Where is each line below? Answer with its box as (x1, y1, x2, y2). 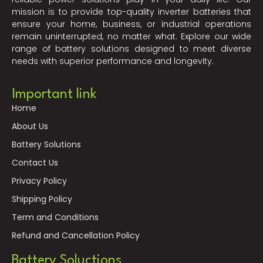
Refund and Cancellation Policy (12, 230, 140, 242)
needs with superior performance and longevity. (12, 55, 214, 68)
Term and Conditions (12, 211, 99, 224)
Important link (12, 87, 97, 102)
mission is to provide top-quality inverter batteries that (12, 6, 251, 18)
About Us (12, 120, 48, 133)
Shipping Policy (12, 193, 72, 205)
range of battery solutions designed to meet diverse (12, 43, 251, 55)
